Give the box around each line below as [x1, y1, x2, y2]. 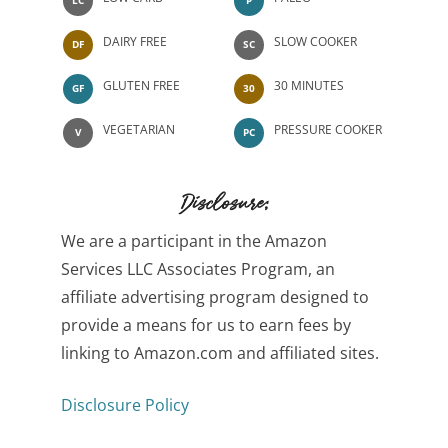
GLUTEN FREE [103, 76, 180, 94]
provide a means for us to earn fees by [61, 313, 351, 336]
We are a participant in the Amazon [61, 229, 327, 252]
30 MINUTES [274, 76, 344, 94]
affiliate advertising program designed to [61, 285, 369, 308]
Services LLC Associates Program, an [61, 257, 335, 280]
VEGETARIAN [103, 120, 175, 138]
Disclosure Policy [61, 393, 189, 416]
